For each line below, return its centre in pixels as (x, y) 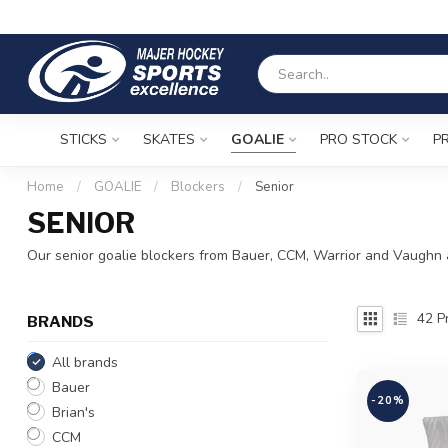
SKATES (169, 139)
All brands (85, 362)
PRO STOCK (358, 139)
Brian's (73, 412)
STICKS (83, 139)
